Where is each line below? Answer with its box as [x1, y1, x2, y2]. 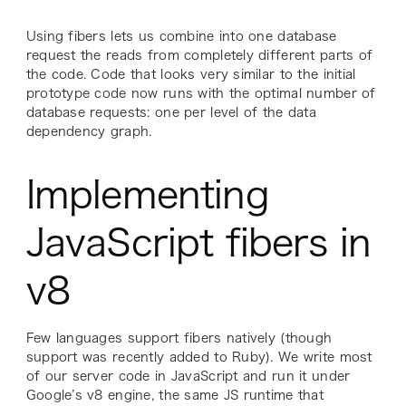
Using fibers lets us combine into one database [25, 29, 337, 43]
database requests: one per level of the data [25, 105, 316, 119]
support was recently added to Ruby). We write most [25, 350, 372, 363]
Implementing [25, 175, 269, 213]
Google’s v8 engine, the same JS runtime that [25, 388, 324, 401]
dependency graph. [25, 124, 152, 138]
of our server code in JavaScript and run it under [25, 369, 351, 382]
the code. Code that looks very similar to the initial [25, 67, 356, 81]
